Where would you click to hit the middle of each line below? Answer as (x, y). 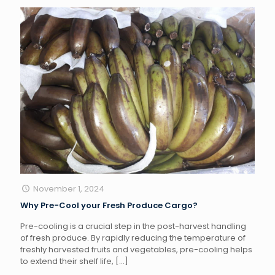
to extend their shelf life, (67, 261)
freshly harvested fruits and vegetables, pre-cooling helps (136, 250)
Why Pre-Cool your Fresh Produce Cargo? (109, 206)
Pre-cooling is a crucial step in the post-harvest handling (133, 227)
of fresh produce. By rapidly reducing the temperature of (133, 238)
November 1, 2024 (69, 189)
